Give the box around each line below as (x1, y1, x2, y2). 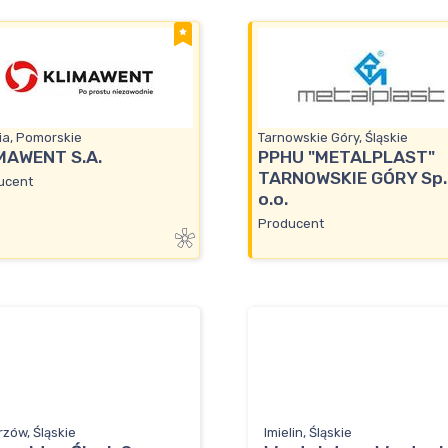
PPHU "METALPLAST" (258, 147, 435, 168)
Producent (258, 215, 324, 231)
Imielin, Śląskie (264, 425, 352, 441)
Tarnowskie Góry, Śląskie (258, 130, 408, 146)
